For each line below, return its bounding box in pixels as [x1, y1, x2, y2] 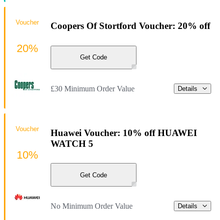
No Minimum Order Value [51, 201, 133, 210]
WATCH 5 [51, 138, 93, 149]
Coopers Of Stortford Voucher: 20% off [51, 21, 210, 31]
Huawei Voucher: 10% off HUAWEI [51, 127, 197, 138]
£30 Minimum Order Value [51, 84, 135, 93]
